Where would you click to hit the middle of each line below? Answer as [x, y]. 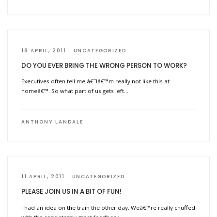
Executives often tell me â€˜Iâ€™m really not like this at [96, 81]
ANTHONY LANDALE [53, 122]
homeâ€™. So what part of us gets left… [75, 91]
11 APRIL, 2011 [43, 176]
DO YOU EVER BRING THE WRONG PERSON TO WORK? [104, 66]
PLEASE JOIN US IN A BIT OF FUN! [72, 192]
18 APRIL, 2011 [44, 50]
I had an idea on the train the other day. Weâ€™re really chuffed [108, 207]
